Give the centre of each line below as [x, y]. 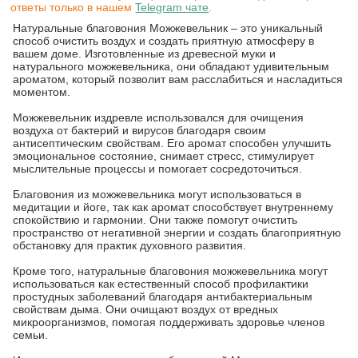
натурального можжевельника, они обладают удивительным [171, 66]
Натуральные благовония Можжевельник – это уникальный [168, 28]
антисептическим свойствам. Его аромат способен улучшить [172, 143]
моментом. [42, 91]
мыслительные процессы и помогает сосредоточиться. [158, 168]
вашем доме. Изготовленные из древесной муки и [145, 53]
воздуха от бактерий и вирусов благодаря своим [140, 130]
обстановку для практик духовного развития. [130, 245]
